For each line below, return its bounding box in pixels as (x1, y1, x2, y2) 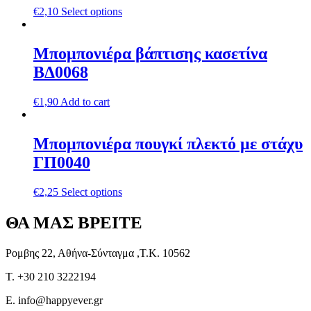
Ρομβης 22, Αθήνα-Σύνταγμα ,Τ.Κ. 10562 (6, 246, 190, 259)
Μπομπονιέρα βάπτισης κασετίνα (33, 44, 267, 63)
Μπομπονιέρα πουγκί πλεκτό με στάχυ (33, 135, 303, 153)
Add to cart (60, 96, 110, 108)
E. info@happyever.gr (6, 294, 103, 306)
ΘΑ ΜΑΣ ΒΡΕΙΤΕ (6, 212, 142, 232)
